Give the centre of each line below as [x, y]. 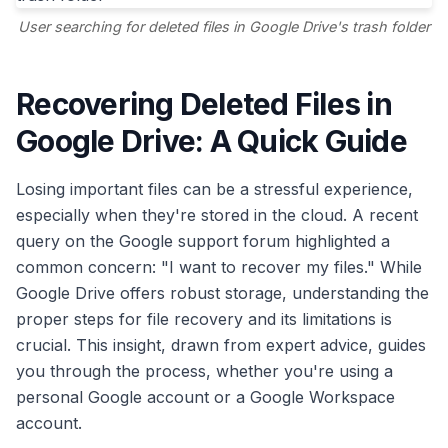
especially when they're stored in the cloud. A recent [217, 215]
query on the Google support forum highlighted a [203, 241]
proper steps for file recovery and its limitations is [204, 319]
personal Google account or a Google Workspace [205, 397]
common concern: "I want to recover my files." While [219, 267]
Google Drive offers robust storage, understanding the [222, 293]
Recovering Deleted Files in [204, 104]
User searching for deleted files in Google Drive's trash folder [224, 27]
